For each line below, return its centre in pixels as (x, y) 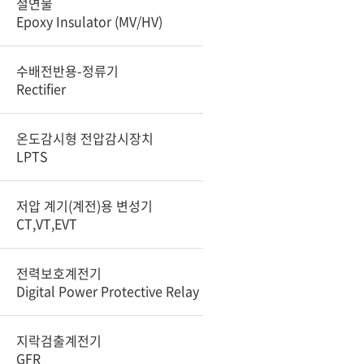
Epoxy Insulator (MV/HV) (89, 21)
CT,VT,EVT (47, 223)
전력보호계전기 (59, 273)
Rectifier (41, 89)
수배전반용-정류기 (67, 71)
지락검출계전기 (59, 340)
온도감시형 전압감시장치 (85, 138)
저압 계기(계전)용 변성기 (84, 206)
